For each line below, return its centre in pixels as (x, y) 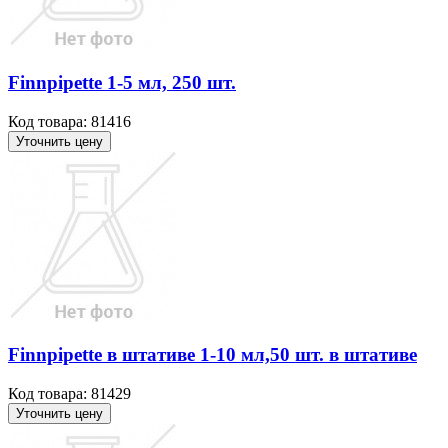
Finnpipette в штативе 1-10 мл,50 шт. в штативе (212, 355)
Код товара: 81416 (69, 121)
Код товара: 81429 (69, 394)
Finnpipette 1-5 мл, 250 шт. (122, 83)
